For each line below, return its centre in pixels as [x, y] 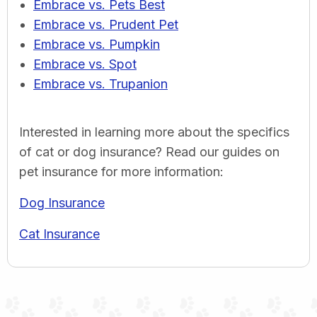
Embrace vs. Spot [85, 64]
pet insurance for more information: [121, 171]
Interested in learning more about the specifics [154, 132]
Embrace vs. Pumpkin [97, 44]
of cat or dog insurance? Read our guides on [149, 151]
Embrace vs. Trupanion [100, 83]
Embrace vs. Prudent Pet [106, 24]
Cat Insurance [59, 234]
